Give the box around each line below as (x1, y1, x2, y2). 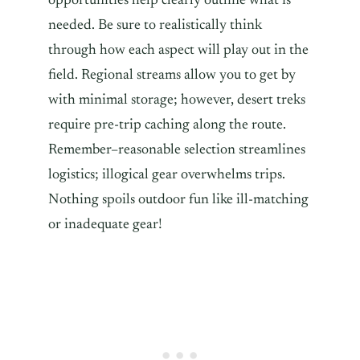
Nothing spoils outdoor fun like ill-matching (48, 192, 309, 207)
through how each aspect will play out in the (48, 43, 309, 58)
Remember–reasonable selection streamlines (48, 142, 305, 157)
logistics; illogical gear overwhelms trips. (48, 167, 285, 182)
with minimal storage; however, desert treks (48, 92, 305, 108)
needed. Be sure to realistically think (48, 18, 262, 33)
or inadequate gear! (48, 217, 162, 232)
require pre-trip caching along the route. (48, 117, 286, 133)
